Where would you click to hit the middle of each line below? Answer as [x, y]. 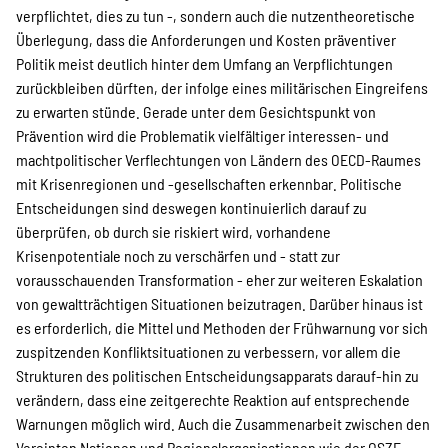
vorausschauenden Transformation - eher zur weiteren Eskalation [219, 279]
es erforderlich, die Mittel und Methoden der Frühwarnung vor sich [222, 327]
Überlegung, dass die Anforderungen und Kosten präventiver [206, 39]
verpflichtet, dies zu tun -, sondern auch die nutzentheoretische [215, 15]
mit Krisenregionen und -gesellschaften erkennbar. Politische [209, 183]
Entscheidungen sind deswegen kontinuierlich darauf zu [191, 207]
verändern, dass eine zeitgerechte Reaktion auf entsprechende [213, 399]
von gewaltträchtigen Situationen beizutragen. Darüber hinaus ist [219, 303]
